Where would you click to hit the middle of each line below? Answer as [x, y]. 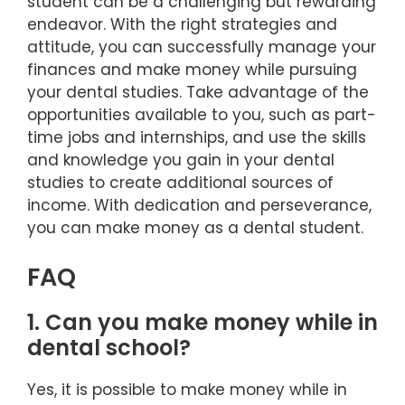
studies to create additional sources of [180, 183]
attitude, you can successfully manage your [202, 47]
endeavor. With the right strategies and [182, 25]
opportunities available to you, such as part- [202, 115]
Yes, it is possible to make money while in [187, 389]
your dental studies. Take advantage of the [198, 93]
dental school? [109, 347]
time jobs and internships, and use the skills [197, 138]
